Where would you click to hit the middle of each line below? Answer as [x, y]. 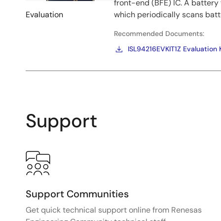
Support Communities [77, 194]
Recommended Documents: [159, 33]
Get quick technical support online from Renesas [114, 210]
